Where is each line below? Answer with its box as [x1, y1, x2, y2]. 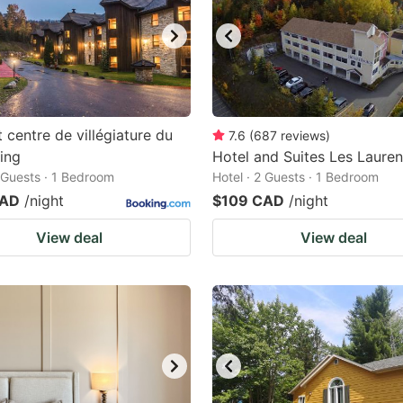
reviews [281, 128, 326, 143]
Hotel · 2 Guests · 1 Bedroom [212, 169, 379, 184]
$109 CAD [212, 192, 284, 210]
